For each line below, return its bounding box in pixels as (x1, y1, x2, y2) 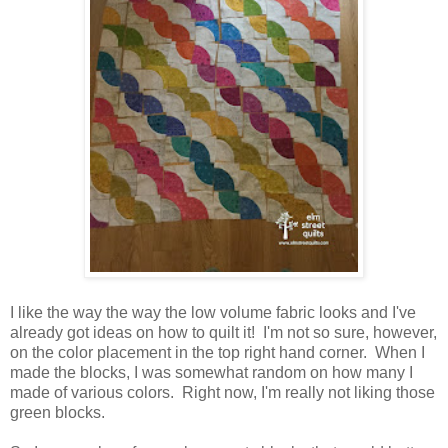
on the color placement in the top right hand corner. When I (10, 344, 425, 362)
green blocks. (10, 404, 109, 422)
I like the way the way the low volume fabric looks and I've (10, 304, 416, 322)
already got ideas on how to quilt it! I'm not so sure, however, (10, 324, 437, 342)
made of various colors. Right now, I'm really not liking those (10, 384, 435, 402)
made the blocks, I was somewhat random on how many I (10, 364, 413, 382)
